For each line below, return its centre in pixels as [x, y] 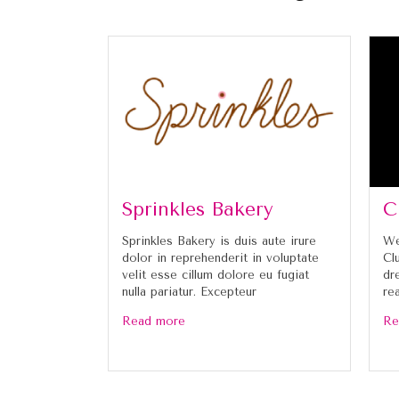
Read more [154, 321]
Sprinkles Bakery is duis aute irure [219, 240]
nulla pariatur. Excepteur [189, 291]
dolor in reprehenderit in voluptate [220, 257]
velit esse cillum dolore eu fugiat [216, 274]
